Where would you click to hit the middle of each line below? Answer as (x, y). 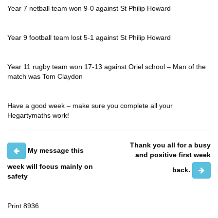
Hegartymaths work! (38, 115)
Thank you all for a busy (170, 145)
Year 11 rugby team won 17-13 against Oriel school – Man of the (107, 67)
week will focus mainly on (50, 166)
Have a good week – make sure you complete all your (90, 106)
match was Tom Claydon (45, 76)
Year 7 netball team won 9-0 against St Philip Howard (90, 8)
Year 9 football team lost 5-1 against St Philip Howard (90, 37)
